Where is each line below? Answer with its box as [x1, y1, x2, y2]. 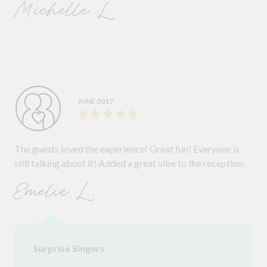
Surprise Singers [33, 243, 105, 254]
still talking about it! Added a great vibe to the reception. [14, 157, 244, 169]
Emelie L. [14, 178, 94, 207]
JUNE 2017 [77, 97, 113, 106]
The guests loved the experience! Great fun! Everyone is [14, 143, 240, 155]
